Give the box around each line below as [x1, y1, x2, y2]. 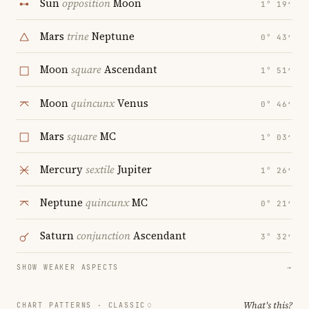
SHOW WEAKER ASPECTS [17, 262, 119, 272]
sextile [86, 162, 114, 177]
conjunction [77, 228, 130, 243]
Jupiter [114, 162, 152, 177]
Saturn [40, 228, 77, 243]
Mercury [40, 162, 86, 177]
